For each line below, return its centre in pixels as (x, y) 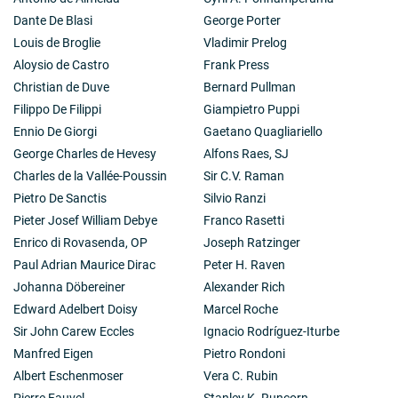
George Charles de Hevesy (85, 154)
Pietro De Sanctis (60, 198)
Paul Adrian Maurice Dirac (84, 265)
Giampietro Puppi (251, 109)
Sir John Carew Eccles (74, 331)
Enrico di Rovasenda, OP (80, 243)
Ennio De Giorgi (55, 131)
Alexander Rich (244, 287)
